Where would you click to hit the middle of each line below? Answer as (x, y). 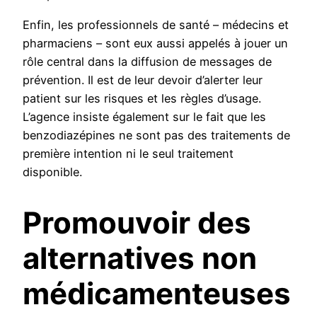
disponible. (52, 172)
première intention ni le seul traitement (128, 153)
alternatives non (140, 258)
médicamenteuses (157, 294)
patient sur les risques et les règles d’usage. (142, 98)
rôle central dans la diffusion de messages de (147, 61)
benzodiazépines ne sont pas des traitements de (156, 135)
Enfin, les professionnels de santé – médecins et (156, 24)
